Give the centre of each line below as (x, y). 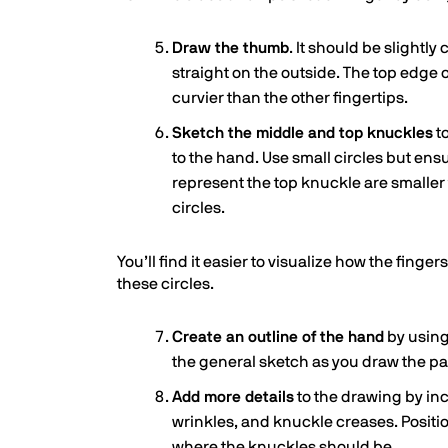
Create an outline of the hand (278, 337)
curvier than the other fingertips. (290, 98)
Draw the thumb (230, 48)
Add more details (233, 397)
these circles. (165, 284)
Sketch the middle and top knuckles (302, 133)
